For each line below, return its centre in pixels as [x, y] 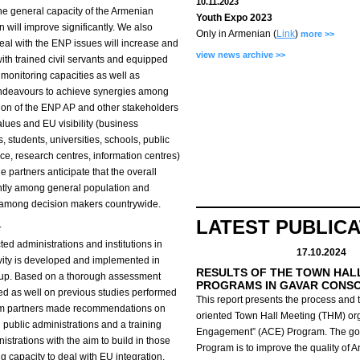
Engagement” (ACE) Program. [262, 332]
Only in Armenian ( [236, 34]
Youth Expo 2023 [234, 18]
